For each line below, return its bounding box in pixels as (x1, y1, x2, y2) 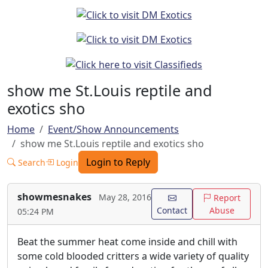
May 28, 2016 (99, 191, 151, 203)
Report (211, 192, 241, 204)
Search (16, 156, 45, 168)
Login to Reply (86, 156, 150, 169)
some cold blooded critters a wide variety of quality (17, 249, 249, 263)
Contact (157, 205, 188, 217)
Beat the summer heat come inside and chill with (17, 235, 237, 249)
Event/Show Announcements (48, 123, 179, 136)
